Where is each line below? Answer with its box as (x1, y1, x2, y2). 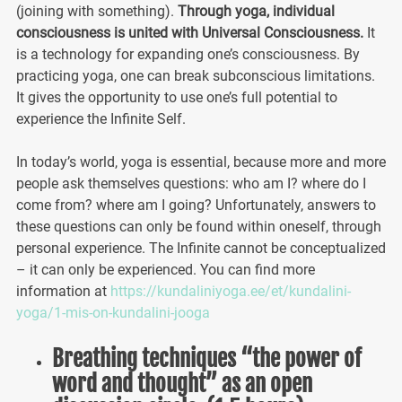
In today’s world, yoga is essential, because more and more (15, 153, 386, 170)
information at (15, 282, 110, 300)
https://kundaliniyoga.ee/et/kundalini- (109, 282, 351, 300)
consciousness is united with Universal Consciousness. (15, 23, 367, 41)
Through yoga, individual (177, 2, 335, 20)
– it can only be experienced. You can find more (15, 260, 315, 278)
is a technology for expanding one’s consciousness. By (15, 45, 360, 63)
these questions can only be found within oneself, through (15, 217, 381, 235)
